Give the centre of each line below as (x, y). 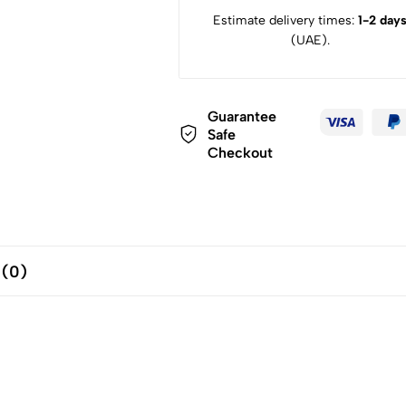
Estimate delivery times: (285, 20)
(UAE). (310, 40)
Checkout (240, 152)
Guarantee (242, 116)
